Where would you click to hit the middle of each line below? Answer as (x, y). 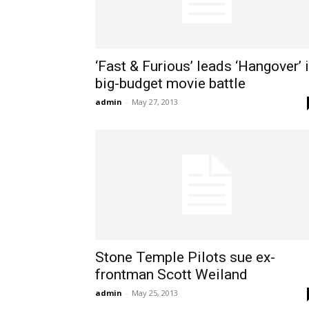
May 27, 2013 (155, 102)
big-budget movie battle (170, 83)
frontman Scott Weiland (171, 275)
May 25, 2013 (155, 293)
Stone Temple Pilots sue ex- (185, 257)
